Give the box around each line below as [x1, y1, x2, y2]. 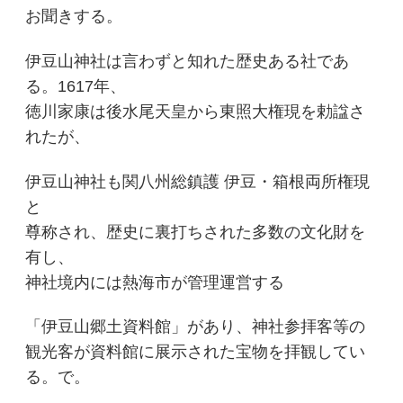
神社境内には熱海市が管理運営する [25, 273, 285, 291]
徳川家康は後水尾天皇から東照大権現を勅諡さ [25, 102, 366, 121]
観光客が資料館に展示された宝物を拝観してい [25, 343, 366, 362]
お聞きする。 [25, 7, 123, 26]
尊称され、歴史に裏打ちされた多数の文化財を [25, 222, 366, 241]
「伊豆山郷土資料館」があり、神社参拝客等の [25, 318, 366, 336]
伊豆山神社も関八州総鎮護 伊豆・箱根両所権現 [25, 172, 371, 191]
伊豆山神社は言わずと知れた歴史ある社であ [25, 51, 350, 70]
